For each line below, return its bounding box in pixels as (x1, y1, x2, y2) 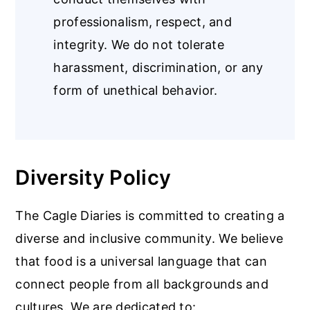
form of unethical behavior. (53, 83, 218, 98)
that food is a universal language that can (15, 254, 267, 268)
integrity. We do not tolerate (53, 37, 225, 52)
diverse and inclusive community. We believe (15, 231, 284, 246)
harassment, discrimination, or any (53, 60, 264, 75)
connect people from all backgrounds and (15, 277, 269, 291)
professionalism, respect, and (53, 15, 232, 29)
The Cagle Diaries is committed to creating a (15, 208, 285, 223)
